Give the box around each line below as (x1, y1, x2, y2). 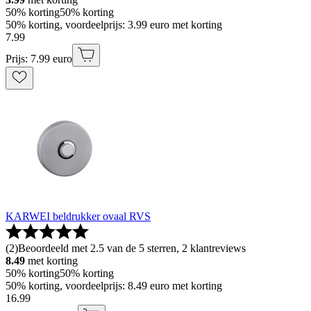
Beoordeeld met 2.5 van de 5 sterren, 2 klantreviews (18, 242, 246, 255)
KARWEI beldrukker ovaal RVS (6, 210, 151, 223)
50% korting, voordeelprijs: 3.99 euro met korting (6, 19, 222, 31)
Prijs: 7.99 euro (6, 53, 72, 65)
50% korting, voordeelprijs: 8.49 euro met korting (6, 280, 222, 292)
